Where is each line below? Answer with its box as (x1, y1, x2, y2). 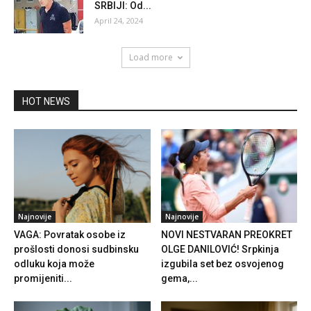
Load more (128, 51, 173, 63)
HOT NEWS (22, 95, 70, 107)
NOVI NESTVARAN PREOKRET (160, 229, 292, 241)
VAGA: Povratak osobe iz (14, 229, 126, 241)
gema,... (160, 273, 198, 285)
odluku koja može (14, 258, 94, 270)
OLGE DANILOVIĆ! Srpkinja (160, 244, 279, 255)
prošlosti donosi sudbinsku (14, 244, 139, 255)
